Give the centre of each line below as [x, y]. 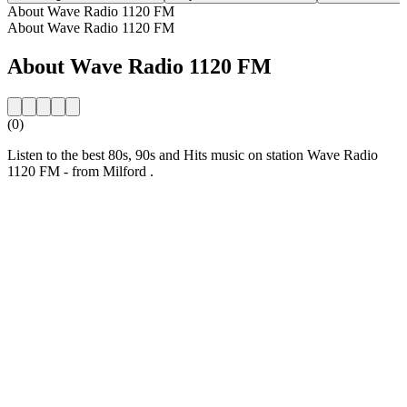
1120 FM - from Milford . [80, 171]
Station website [51, 202]
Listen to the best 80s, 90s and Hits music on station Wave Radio [193, 154]
